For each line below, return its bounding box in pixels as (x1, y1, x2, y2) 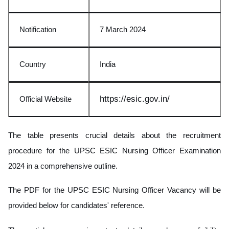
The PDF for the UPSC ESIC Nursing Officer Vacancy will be (8, 185, 221, 194)
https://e (100, 94, 131, 104)
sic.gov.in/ (131, 94, 170, 104)
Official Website (19, 94, 72, 103)
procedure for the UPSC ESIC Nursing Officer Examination (8, 146, 221, 155)
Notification (19, 25, 56, 34)
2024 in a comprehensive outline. (8, 161, 118, 170)
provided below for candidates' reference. (8, 200, 145, 210)
